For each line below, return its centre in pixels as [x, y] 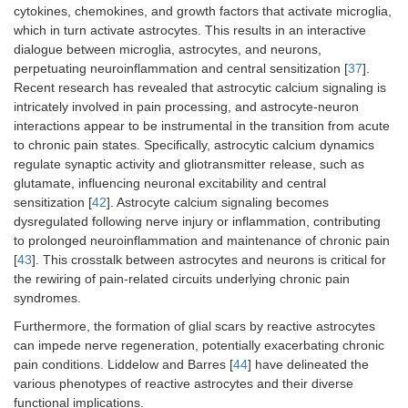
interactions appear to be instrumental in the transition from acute [202, 126]
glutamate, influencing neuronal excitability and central [170, 184]
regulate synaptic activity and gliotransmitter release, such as [189, 164]
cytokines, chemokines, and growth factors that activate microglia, [203, 11]
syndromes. [47, 298]
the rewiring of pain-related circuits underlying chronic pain [182, 279]
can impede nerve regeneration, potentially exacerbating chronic [199, 346]
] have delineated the [308, 365]
